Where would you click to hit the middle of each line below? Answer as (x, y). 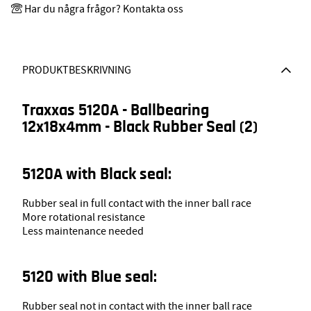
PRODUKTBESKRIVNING (77, 70)
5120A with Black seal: (97, 175)
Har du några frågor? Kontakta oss (104, 9)
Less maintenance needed (83, 232)
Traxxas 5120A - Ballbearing (116, 111)
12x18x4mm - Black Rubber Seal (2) (140, 127)
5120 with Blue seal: (90, 277)
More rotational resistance (84, 218)
